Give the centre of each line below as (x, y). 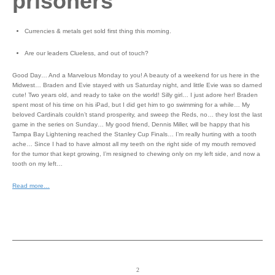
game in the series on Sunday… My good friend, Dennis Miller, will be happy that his (131, 124)
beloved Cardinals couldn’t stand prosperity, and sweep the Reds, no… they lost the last (137, 114)
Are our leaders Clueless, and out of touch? (87, 53)
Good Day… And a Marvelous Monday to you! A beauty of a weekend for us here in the (136, 75)
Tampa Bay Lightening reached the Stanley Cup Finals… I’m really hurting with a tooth (134, 134)
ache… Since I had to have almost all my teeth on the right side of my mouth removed (134, 144)
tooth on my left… (37, 164)
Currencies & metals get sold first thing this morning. (98, 31)
